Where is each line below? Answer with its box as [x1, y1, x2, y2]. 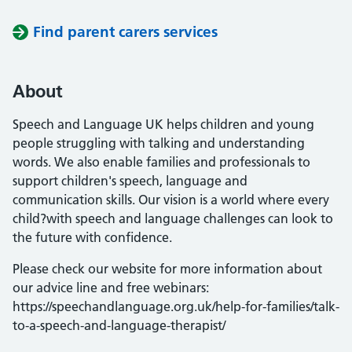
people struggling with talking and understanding [13, 135, 305, 151]
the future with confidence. [13, 229, 172, 245]
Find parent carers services [33, 23, 218, 41]
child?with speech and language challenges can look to [13, 211, 333, 226]
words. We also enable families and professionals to [13, 154, 310, 170]
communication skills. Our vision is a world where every [13, 192, 329, 207]
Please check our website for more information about [13, 261, 322, 277]
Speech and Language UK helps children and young [13, 116, 314, 132]
